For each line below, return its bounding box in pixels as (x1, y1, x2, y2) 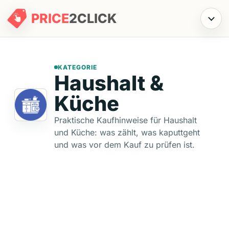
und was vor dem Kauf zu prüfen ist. (54, 140, 195, 150)
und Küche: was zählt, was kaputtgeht (54, 127, 200, 138)
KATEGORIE (58, 63, 97, 71)
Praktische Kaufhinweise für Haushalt (54, 115, 197, 125)
